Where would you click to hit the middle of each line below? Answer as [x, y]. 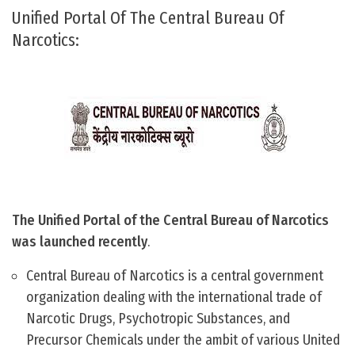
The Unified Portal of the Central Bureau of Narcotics [170, 221]
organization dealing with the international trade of [174, 298]
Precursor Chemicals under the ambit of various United [183, 340]
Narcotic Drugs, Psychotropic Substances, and [158, 319]
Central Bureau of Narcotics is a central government [175, 276]
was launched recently [80, 242]
